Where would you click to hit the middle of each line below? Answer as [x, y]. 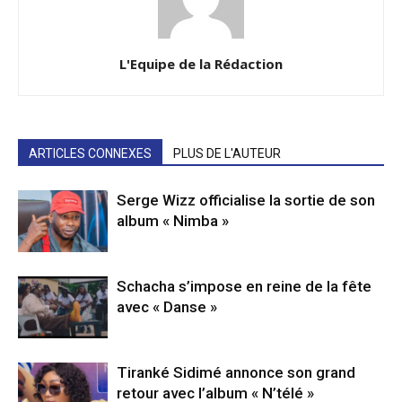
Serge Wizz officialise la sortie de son [246, 201]
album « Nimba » [175, 221]
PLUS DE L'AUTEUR [227, 154]
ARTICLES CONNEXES [90, 154]
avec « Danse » [167, 307]
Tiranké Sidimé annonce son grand [236, 373]
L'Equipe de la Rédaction [201, 64]
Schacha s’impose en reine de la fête [244, 287]
